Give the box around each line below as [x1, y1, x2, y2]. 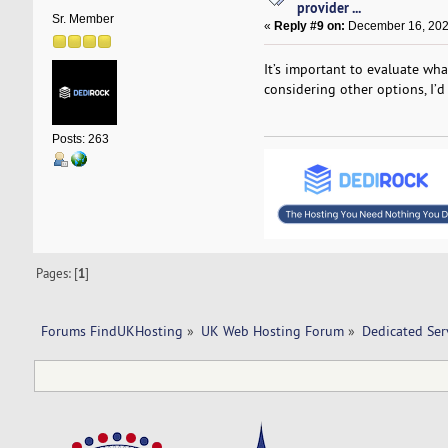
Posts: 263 [51, 131, 109, 146]
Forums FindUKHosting [40, 322, 183, 341]
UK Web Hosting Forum [200, 322, 344, 341]
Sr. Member [51, 11, 114, 26]
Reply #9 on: [273, 19, 345, 34]
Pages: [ [36, 265, 79, 282]
